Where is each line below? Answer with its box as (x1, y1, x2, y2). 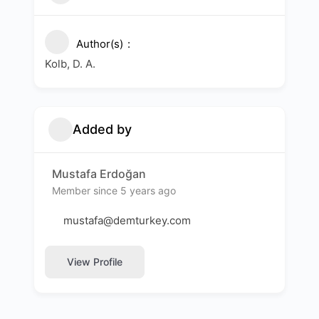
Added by (73, 122, 132, 137)
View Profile (67, 256, 122, 268)
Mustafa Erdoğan (52, 166, 146, 181)
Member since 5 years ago (52, 184, 176, 197)
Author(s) (76, 36, 123, 51)
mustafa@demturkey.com (63, 213, 191, 227)
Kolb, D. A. (45, 56, 95, 70)
